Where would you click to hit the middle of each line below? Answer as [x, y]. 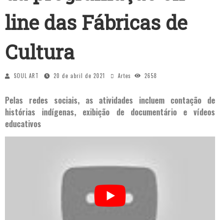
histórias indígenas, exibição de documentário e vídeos [110, 112]
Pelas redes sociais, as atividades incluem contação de [110, 100]
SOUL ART [26, 76]
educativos [23, 124]
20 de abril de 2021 [79, 76]
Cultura [40, 52]
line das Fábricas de [96, 22]
